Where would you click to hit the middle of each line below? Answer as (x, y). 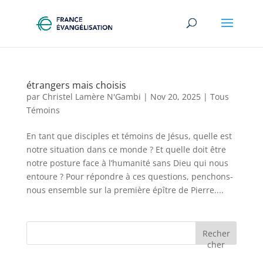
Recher (216, 233)
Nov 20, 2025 (175, 97)
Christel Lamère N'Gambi (91, 97)
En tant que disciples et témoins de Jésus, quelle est (129, 136)
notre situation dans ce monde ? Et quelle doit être (126, 149)
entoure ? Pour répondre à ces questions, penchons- (129, 176)
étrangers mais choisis (76, 85)
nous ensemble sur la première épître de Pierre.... (125, 190)
